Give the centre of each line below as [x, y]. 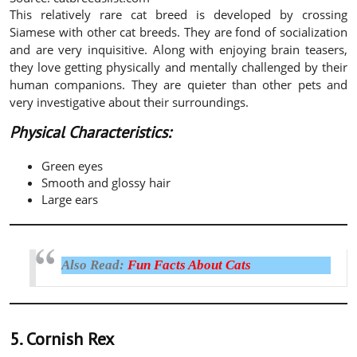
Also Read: [94, 265]
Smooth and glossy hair [106, 182]
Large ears [70, 199]
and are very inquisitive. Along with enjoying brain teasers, [178, 49]
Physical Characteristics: [90, 132]
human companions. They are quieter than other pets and [178, 84]
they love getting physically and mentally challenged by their [178, 67]
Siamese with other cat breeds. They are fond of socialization [178, 31]
